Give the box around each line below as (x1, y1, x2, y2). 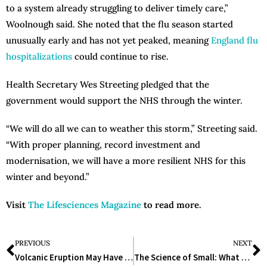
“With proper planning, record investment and (6, 139, 200, 151)
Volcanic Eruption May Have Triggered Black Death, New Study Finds (125, 252, 133, 263)
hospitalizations (6, 51, 72, 63)
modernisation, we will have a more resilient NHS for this (6, 155, 246, 167)
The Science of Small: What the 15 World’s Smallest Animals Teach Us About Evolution (241, 252, 250, 263)
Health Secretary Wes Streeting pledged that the (6, 79, 209, 91)
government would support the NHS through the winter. (6, 95, 243, 107)
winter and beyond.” (6, 171, 89, 183)
